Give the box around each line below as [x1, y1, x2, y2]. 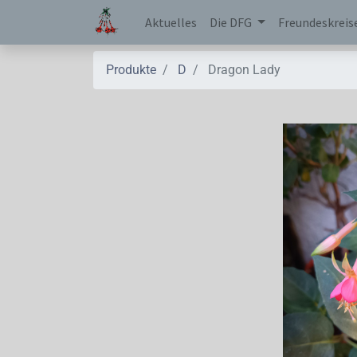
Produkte [106, 62, 156, 77]
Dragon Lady [208, 62, 280, 77]
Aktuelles [145, 14, 198, 30]
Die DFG [210, 14, 253, 30]
